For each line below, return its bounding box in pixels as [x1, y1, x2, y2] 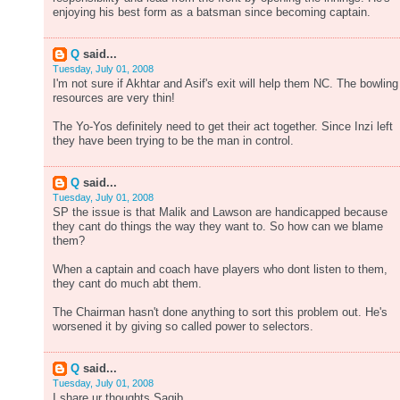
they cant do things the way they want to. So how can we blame [53, 221, 383, 233]
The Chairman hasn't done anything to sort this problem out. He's [53, 306, 387, 319]
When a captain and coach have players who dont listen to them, [53, 263, 387, 276]
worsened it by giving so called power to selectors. [53, 321, 313, 333]
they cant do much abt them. [53, 278, 202, 290]
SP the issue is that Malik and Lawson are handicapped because [53, 206, 387, 219]
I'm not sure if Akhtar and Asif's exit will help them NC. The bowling [53, 78, 398, 90]
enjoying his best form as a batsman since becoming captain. [53, 6, 371, 19]
